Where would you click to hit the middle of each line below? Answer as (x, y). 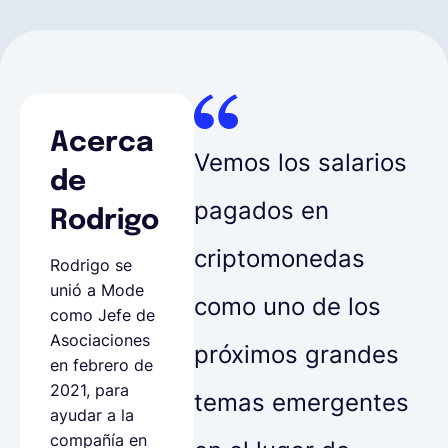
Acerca (102, 143)
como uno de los (287, 306)
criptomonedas (279, 258)
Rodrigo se (91, 264)
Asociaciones (100, 339)
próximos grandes (296, 354)
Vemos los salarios (300, 162)
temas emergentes (301, 402)
